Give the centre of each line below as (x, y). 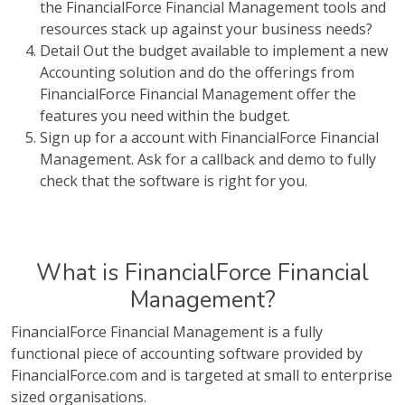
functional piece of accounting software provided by (187, 353)
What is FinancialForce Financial (202, 273)
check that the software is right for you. (174, 181)
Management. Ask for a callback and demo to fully (208, 159)
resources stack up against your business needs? (206, 29)
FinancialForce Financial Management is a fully (167, 332)
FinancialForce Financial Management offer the (198, 94)
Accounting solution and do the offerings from (197, 72)
